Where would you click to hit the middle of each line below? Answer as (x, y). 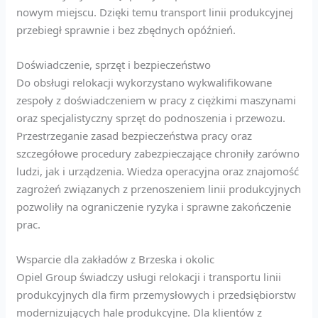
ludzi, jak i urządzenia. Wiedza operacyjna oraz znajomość (158, 171)
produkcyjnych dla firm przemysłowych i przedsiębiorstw (157, 294)
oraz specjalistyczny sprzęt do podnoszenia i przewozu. (151, 117)
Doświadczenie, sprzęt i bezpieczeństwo (114, 64)
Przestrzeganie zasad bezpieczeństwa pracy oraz (135, 135)
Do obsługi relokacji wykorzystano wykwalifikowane (144, 82)
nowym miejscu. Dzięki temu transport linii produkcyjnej (155, 12)
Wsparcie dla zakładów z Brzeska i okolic (116, 259)
